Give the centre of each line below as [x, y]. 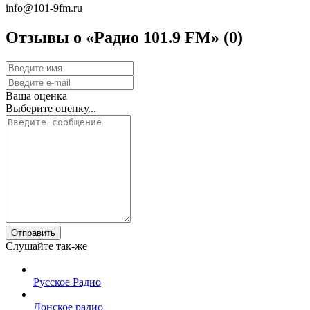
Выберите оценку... [51, 109]
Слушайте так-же [46, 246]
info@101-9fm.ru [44, 8]
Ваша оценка [36, 96]
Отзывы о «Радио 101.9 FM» [115, 38]
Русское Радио [67, 282]
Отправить [33, 233]
